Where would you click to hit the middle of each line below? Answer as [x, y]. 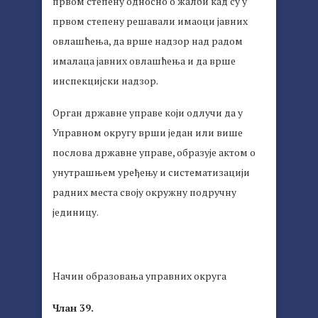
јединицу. [76, 212]
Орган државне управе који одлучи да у [148, 113]
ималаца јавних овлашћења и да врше [144, 61]
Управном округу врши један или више [148, 133]
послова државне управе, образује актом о [154, 153]
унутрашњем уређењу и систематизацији [151, 172]
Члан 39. [73, 308]
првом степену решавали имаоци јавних [150, 21]
